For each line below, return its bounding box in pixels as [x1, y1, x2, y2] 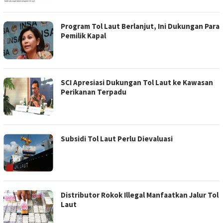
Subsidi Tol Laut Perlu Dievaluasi [61, 133, 173, 143]
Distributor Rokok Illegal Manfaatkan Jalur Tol [61, 190, 219, 200]
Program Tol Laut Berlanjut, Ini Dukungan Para [61, 21, 220, 31]
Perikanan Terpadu [61, 87, 126, 97]
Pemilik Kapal [61, 30, 106, 40]
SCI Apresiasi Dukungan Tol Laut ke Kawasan [61, 77, 213, 87]
